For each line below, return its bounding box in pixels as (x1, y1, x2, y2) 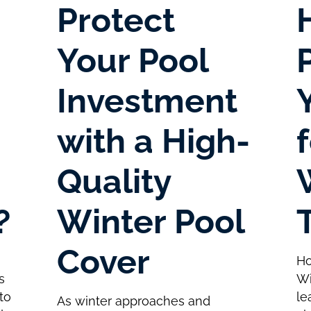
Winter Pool (56, 201, 244, 241)
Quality (56, 161, 171, 201)
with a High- (56, 121, 250, 160)
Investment (56, 81, 237, 120)
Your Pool (56, 40, 208, 80)
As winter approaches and (56, 293, 210, 308)
